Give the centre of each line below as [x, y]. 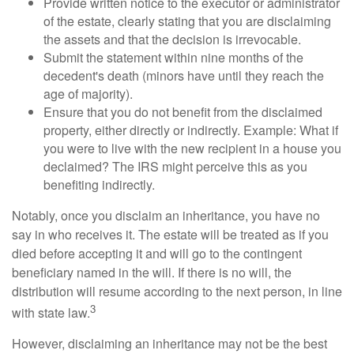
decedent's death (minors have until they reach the [184, 75]
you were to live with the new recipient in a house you [192, 148]
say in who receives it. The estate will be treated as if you [170, 234]
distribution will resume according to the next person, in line [177, 291]
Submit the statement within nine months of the [173, 57]
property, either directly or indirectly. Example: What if [191, 130]
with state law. [51, 312]
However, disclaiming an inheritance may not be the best [169, 343]
